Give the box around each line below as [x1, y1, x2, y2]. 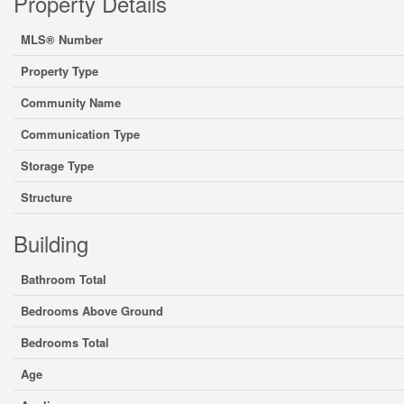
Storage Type [21, 157, 94, 174]
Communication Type [21, 125, 140, 142]
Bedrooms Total [21, 334, 109, 351]
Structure [21, 188, 72, 206]
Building [14, 227, 88, 259]
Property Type [21, 62, 98, 79]
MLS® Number [21, 31, 103, 48]
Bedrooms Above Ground [21, 302, 163, 319]
